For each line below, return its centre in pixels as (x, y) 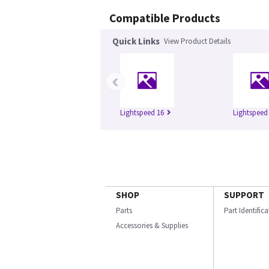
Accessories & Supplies (152, 225)
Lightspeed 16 (142, 113)
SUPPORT (244, 195)
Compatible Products (165, 18)
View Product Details (197, 41)
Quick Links (136, 41)
